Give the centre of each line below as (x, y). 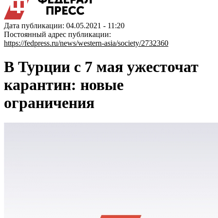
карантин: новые (64, 85)
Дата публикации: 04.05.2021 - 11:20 (64, 26)
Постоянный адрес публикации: (57, 34)
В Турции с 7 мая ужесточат (101, 67)
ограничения (49, 103)
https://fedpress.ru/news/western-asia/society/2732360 (86, 43)
